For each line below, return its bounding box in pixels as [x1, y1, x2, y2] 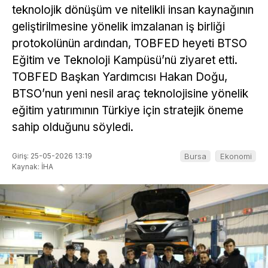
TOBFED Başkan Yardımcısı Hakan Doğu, [12, 70, 227, 84]
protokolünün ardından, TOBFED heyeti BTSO [12, 36, 247, 51]
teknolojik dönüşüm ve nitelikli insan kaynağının [12, 3, 254, 17]
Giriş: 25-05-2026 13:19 [12, 151, 92, 160]
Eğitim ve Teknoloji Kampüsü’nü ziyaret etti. [12, 53, 237, 68]
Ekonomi [220, 151, 252, 161]
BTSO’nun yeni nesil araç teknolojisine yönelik [12, 87, 248, 101]
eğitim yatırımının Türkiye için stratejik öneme [12, 103, 243, 118]
